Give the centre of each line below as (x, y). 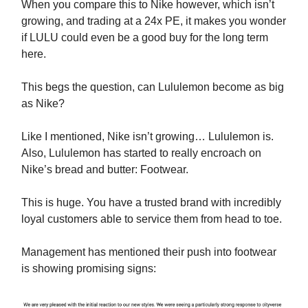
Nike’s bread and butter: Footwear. (105, 170)
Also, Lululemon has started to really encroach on (141, 153)
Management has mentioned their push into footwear (149, 252)
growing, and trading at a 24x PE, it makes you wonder (154, 21)
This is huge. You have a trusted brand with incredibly (151, 203)
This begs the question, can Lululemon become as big (153, 87)
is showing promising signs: (89, 269)
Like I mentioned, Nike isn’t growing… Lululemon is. (147, 137)
